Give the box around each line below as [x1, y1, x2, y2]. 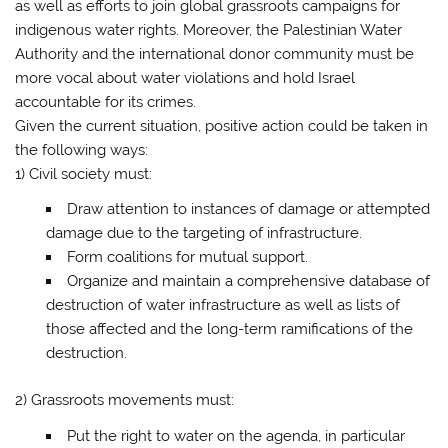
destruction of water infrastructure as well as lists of [45, 296, 400, 315]
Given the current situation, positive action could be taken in [15, 117, 429, 136]
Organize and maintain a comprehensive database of [66, 272, 430, 291]
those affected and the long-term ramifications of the [45, 320, 413, 339]
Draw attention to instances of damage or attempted [66, 200, 430, 219]
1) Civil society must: [15, 165, 153, 184]
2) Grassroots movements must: [15, 391, 235, 410]
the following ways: [15, 141, 149, 160]
